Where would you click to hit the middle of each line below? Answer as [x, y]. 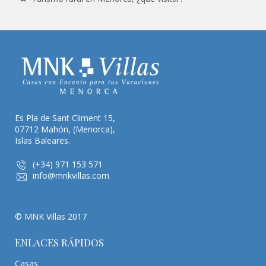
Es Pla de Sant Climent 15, [65, 118]
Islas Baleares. [42, 140]
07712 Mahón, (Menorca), [65, 129]
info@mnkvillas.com [71, 175]
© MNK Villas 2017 [51, 216]
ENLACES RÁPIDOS [59, 243]
